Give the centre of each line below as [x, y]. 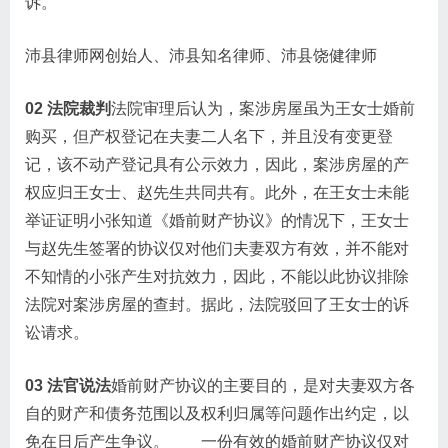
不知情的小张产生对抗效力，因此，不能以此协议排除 [217, 276]
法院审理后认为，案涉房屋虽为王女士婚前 [263, 108]
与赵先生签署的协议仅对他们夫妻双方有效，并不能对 [217, 248]
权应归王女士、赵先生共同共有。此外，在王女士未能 [217, 192]
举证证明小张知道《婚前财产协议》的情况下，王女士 [217, 220]
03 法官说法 [68, 385]
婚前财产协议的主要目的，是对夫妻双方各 [263, 385]
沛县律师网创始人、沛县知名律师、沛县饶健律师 [201, 55]
